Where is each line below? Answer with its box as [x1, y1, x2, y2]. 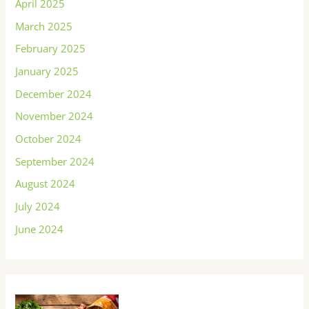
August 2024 [15, 177, 76, 191]
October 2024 [15, 132, 82, 146]
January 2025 [15, 64, 79, 79]
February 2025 [15, 41, 86, 56]
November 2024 [15, 109, 94, 123]
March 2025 [15, 19, 73, 33]
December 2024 [15, 86, 92, 101]
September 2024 [15, 154, 95, 168]
